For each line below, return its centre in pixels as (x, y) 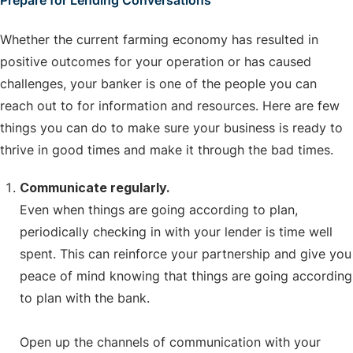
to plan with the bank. (85, 298)
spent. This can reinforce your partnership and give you (186, 254)
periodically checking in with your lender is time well (176, 232)
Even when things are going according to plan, (159, 210)
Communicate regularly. (95, 188)
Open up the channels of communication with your (170, 342)
